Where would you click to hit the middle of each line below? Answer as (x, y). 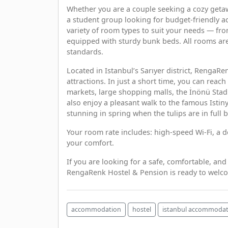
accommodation (96, 210)
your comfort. (90, 143)
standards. (85, 52)
